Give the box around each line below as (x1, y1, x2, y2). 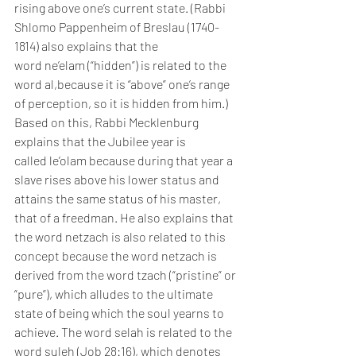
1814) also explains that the (14, 38, 161, 53)
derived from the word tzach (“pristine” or (14, 267, 238, 282)
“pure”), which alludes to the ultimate (14, 286, 215, 301)
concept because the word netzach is (14, 248, 219, 263)
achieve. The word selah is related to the (14, 324, 234, 339)
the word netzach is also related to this (14, 229, 228, 244)
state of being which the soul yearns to (14, 305, 226, 320)
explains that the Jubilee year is (14, 133, 188, 149)
